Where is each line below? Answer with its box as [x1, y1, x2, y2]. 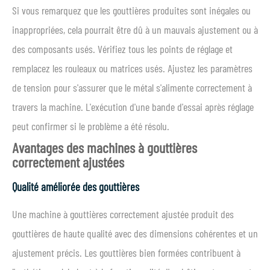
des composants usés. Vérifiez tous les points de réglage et [12, 42, 233, 55]
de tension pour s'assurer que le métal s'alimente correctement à [12, 81, 252, 94]
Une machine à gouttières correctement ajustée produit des [12, 207, 234, 221]
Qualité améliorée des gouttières [12, 180, 139, 193]
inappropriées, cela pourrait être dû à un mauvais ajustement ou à [12, 23, 258, 36]
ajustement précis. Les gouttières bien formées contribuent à [12, 246, 240, 259]
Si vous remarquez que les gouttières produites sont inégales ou [12, 4, 251, 17]
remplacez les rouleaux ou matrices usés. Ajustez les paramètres [12, 61, 253, 75]
